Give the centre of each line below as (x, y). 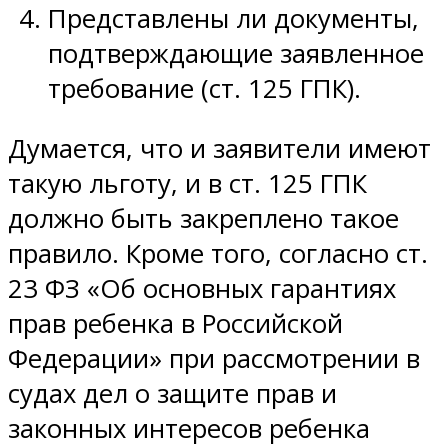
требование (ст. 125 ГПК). (204, 88)
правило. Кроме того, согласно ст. (218, 254)
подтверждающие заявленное (236, 53)
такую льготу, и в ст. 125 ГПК (187, 184)
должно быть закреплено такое (203, 219)
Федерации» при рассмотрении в (214, 359)
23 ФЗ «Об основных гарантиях (202, 289)
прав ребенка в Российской (175, 324)
